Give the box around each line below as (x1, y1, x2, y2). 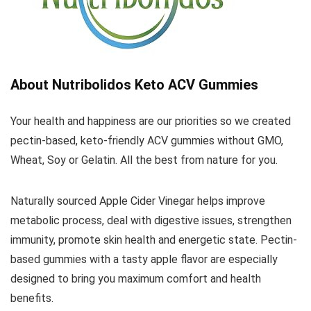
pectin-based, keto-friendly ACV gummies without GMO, (10, 134, 283, 148)
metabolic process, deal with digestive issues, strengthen (10, 214, 292, 228)
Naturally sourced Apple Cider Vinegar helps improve (10, 194, 265, 208)
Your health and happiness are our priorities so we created (10, 115, 291, 128)
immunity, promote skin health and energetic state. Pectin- (10, 233, 297, 247)
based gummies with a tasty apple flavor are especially (10, 253, 278, 267)
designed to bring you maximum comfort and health (10, 272, 261, 286)
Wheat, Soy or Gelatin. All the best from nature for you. (10, 153, 278, 167)
